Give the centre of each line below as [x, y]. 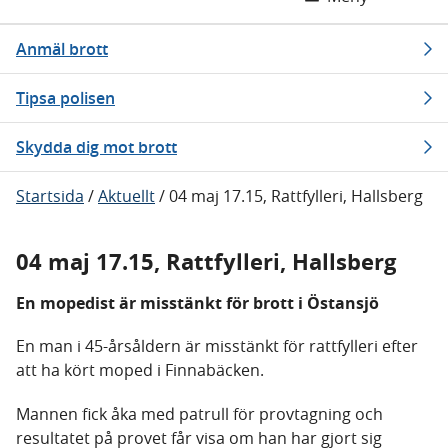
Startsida [50, 196]
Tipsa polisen [65, 98]
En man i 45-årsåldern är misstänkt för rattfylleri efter [217, 346]
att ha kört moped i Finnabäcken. [140, 370]
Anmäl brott [62, 49]
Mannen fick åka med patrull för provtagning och [199, 414]
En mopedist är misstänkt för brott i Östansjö [197, 303]
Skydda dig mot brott [96, 147]
